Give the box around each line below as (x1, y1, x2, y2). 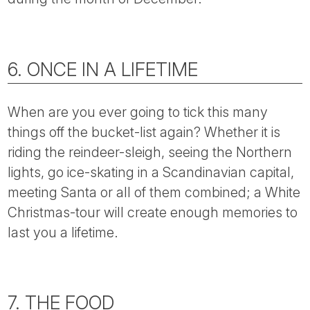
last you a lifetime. (8, 224, 119, 241)
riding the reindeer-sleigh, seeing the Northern (8, 143, 293, 161)
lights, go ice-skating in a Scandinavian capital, (8, 163, 295, 181)
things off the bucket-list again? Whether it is (8, 123, 281, 140)
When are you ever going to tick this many (8, 103, 268, 120)
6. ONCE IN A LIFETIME (8, 57, 199, 81)
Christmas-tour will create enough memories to (8, 203, 298, 221)
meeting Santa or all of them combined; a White (8, 183, 301, 201)
